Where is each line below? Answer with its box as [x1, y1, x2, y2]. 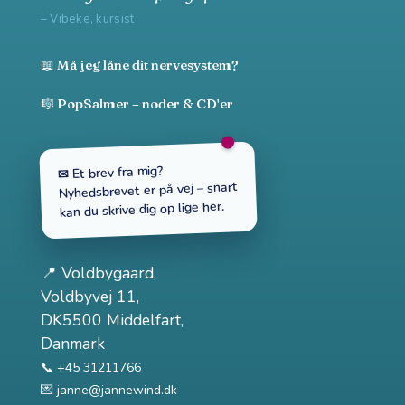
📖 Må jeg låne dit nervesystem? [40, 56, 239, 74]
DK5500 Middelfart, [40, 309, 184, 332]
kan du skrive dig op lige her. [59, 198, 224, 222]
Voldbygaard [61, 262, 154, 285]
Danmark [40, 333, 105, 355]
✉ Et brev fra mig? [57, 162, 165, 184]
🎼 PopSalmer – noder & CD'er [40, 95, 233, 113]
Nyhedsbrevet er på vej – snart [58, 178, 239, 203]
